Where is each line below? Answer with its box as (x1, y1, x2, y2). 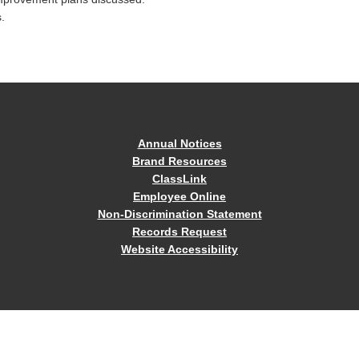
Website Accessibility (121, 243, 238, 256)
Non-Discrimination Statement (97, 208, 262, 220)
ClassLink (152, 172, 207, 185)
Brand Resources (132, 155, 227, 167)
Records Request (132, 225, 227, 238)
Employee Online (133, 190, 226, 203)
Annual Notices (137, 137, 222, 150)
